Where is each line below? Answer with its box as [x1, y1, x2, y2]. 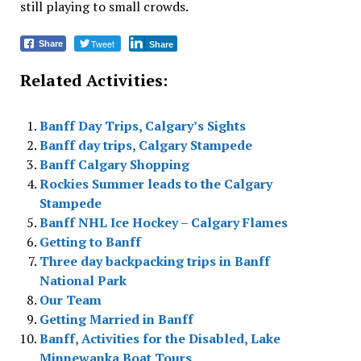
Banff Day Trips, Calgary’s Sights [39, 117, 246, 135]
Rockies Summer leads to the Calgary [39, 175, 272, 193]
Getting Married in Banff [39, 310, 193, 328]
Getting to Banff [39, 233, 141, 251]
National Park [39, 272, 127, 289]
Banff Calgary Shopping [39, 156, 189, 173]
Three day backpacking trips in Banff [39, 252, 270, 270]
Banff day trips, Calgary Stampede [39, 136, 252, 154]
